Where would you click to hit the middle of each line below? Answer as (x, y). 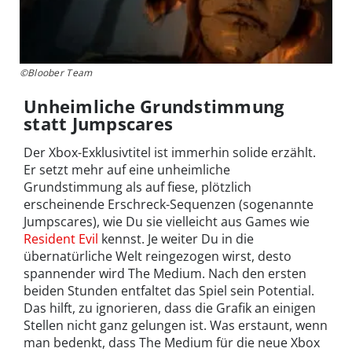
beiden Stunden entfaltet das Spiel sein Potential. (169, 291)
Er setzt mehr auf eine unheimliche (127, 170)
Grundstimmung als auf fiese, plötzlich (137, 187)
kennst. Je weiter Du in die (176, 239)
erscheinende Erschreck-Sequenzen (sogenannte (169, 205)
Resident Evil (61, 239)
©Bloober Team (56, 73)
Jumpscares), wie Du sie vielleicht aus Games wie (167, 222)
